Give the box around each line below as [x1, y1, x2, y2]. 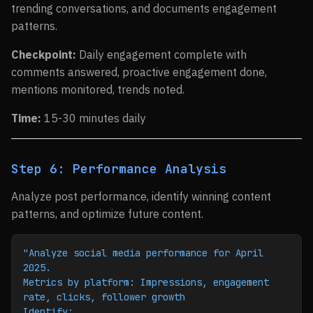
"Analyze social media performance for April [23, 247, 263, 259]
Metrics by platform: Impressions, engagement [23, 276, 269, 289]
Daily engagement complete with [76, 48, 247, 61]
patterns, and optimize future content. [11, 207, 203, 221]
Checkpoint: [11, 48, 76, 61]
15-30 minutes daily [41, 111, 146, 125]
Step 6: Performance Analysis [11, 161, 226, 177]
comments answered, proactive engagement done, [11, 65, 267, 79]
